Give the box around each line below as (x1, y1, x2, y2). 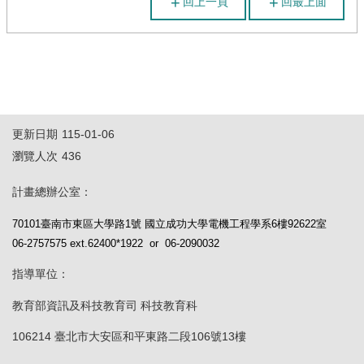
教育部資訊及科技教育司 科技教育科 (12, 298, 197, 312)
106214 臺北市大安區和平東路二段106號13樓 (12, 329, 246, 343)
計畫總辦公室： (12, 185, 92, 199)
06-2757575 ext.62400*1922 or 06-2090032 (12, 237, 219, 249)
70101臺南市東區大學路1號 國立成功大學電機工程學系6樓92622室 (12, 218, 327, 230)
